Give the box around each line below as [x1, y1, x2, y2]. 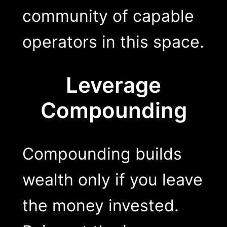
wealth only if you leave [22, 169, 203, 190]
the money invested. [22, 195, 179, 215]
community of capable [22, 6, 194, 26]
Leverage [66, 71, 161, 98]
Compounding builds [22, 143, 182, 164]
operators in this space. [22, 31, 204, 52]
